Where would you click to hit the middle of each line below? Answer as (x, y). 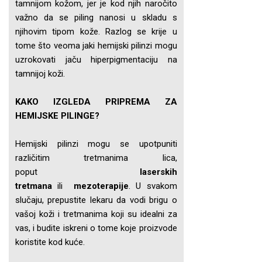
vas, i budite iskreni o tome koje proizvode (96, 228)
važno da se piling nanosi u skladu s (96, 18)
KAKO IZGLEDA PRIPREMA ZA (96, 102)
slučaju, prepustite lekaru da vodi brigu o (96, 200)
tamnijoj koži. (40, 74)
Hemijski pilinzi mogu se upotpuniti (96, 144)
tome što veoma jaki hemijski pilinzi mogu (96, 46)
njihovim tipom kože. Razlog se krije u (96, 32)
